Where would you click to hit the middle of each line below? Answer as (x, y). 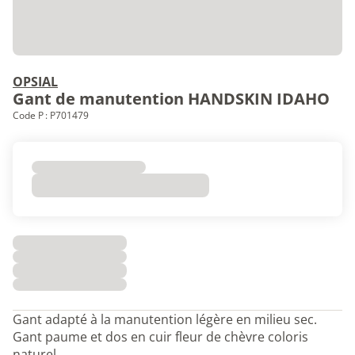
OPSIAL (35, 82)
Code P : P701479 (51, 115)
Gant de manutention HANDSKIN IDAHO (171, 99)
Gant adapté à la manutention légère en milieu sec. (165, 319)
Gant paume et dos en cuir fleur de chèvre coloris (160, 337)
